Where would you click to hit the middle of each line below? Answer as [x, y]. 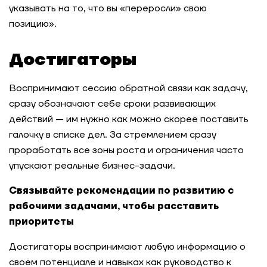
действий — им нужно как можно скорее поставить [129, 119]
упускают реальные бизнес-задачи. [92, 166]
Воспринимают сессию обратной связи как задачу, [128, 88]
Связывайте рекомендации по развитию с [121, 191]
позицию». [33, 24]
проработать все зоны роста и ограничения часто [126, 150]
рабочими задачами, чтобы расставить [114, 206]
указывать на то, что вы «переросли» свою [108, 8]
